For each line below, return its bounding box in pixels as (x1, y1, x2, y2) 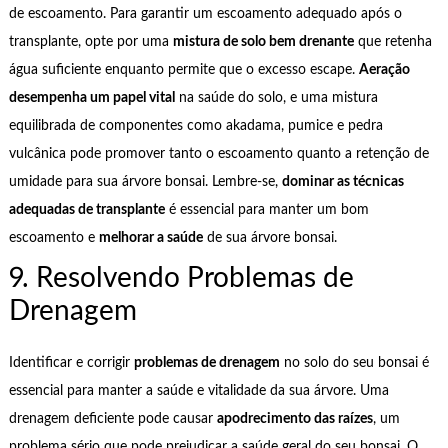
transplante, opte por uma (8, 34, 173, 49)
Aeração (358, 62, 410, 77)
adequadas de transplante (8, 202, 165, 217)
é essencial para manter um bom (164, 202, 369, 217)
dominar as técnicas (281, 174, 404, 189)
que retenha (353, 34, 432, 49)
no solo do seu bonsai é (279, 356, 429, 371)
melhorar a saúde (98, 230, 203, 245)
